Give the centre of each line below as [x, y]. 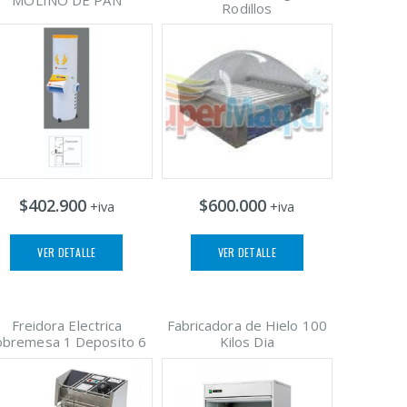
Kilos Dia [247, 342]
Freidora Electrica [67, 326]
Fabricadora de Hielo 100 [247, 326]
